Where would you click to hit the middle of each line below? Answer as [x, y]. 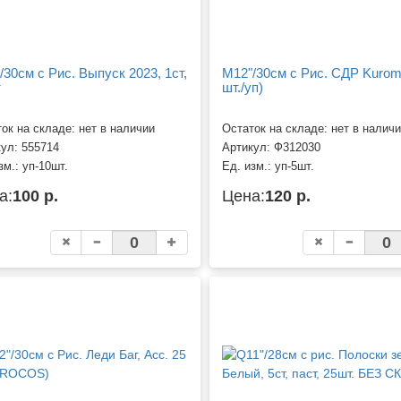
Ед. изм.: [248, 167]
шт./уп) [242, 87]
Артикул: [247, 148]
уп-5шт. [294, 167]
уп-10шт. [45, 167]
